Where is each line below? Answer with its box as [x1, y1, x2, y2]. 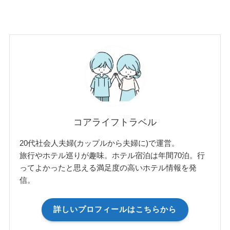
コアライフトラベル [73, 117, 157, 127]
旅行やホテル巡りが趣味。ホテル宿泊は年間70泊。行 [20, 150, 205, 160]
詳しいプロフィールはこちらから [53, 205, 177, 214]
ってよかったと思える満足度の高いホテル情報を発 [20, 163, 197, 172]
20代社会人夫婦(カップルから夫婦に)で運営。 [20, 138, 180, 147]
